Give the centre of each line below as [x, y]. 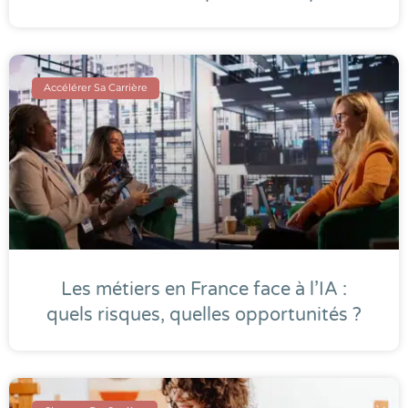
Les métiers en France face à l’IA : [204, 289]
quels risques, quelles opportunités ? [204, 315]
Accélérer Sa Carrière [96, 88]
